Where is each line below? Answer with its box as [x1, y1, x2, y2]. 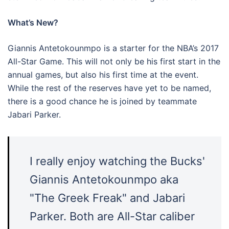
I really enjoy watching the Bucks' [30, 154, 205, 168]
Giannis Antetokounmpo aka [30, 173, 178, 186]
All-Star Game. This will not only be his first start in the [8, 56, 220, 66]
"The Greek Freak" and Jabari [30, 191, 185, 204]
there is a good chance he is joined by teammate [8, 96, 197, 106]
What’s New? [8, 17, 58, 28]
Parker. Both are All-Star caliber [30, 210, 195, 223]
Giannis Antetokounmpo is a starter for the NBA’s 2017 [8, 43, 219, 53]
